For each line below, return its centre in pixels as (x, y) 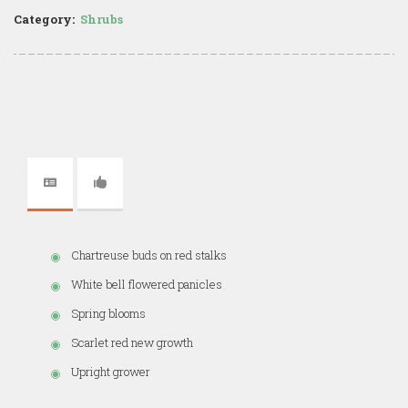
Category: (44, 19)
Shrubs (102, 19)
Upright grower (111, 371)
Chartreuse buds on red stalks (149, 255)
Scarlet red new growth (132, 342)
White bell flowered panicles (147, 284)
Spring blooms (108, 313)
